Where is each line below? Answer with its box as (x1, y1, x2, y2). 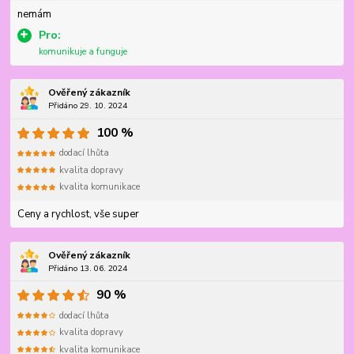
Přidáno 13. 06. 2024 (47, 262, 127, 274)
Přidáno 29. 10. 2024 (47, 100, 127, 112)
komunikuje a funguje (38, 46, 127, 58)
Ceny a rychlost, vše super (17, 206, 139, 221)
